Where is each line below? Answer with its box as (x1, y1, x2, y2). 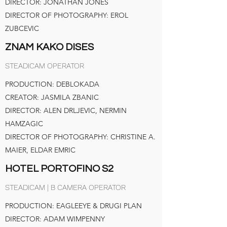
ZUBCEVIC (5, 24, 39, 33)
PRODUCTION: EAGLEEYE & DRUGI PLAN (5, 201, 142, 210)
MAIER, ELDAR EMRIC (5, 145, 75, 155)
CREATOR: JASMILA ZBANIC (5, 93, 99, 102)
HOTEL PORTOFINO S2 (5, 164, 113, 174)
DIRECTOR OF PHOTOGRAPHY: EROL (5, 11, 128, 20)
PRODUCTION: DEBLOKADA (5, 80, 99, 89)
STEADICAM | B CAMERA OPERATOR (5, 183, 126, 192)
